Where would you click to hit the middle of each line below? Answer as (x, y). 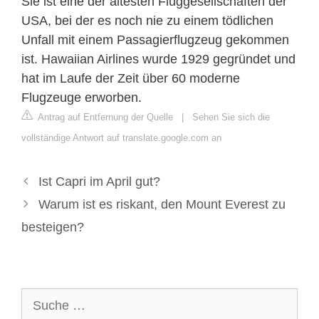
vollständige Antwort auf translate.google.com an (121, 137)
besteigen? (53, 227)
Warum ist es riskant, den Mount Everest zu (162, 204)
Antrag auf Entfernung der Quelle (104, 117)
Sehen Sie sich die (231, 117)
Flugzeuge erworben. (82, 97)
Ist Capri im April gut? (99, 181)
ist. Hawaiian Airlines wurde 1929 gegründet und (158, 59)
